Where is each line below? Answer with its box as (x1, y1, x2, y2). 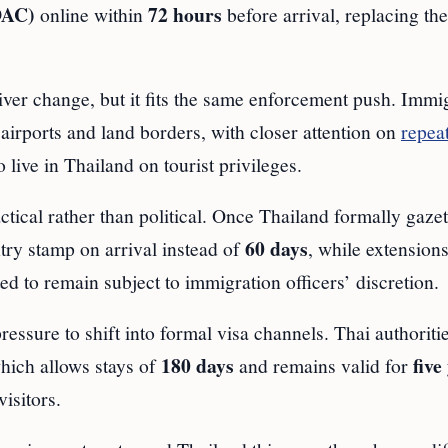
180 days (161, 351, 234, 381)
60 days (245, 234, 308, 264)
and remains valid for (234, 352, 413, 379)
